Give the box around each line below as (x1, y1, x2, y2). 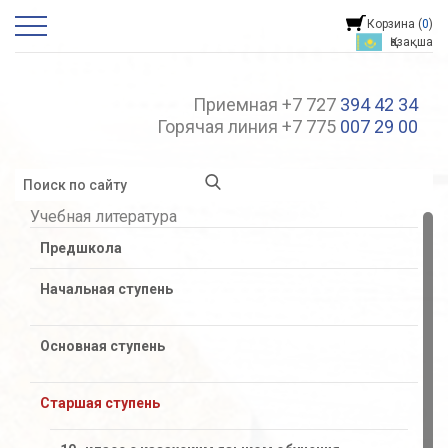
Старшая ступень (40, 395, 160, 411)
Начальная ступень (40, 281, 173, 297)
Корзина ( (367, 17, 422, 31)
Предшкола (40, 240, 122, 256)
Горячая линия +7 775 (157, 116, 340, 137)
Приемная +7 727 (193, 94, 340, 115)
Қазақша (390, 35, 433, 49)
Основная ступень (40, 338, 165, 354)
